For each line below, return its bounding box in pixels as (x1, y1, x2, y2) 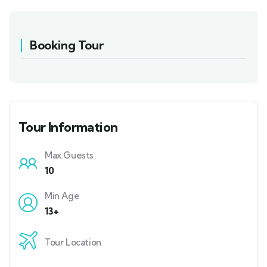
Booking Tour (30, 38, 104, 53)
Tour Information (18, 119, 118, 136)
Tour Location (45, 237, 101, 249)
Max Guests (45, 150, 94, 162)
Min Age (45, 190, 80, 202)
